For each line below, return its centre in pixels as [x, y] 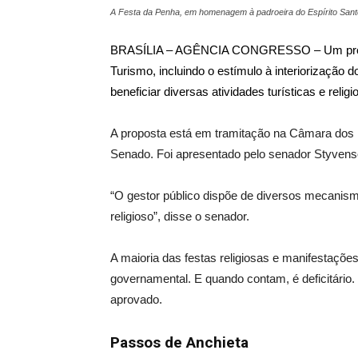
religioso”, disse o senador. [180, 216]
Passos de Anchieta [179, 342]
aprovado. [136, 299]
